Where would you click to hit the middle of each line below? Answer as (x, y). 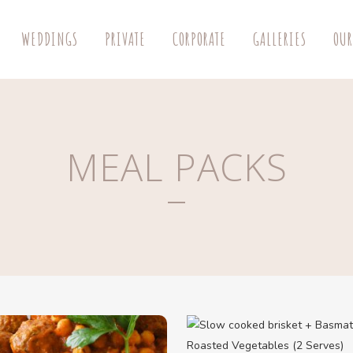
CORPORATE (199, 39)
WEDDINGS (50, 39)
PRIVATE (125, 39)
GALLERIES (280, 39)
